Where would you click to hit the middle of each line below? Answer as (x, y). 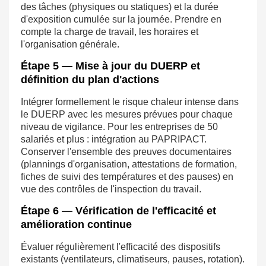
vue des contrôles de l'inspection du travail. (111, 189)
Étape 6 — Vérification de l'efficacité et (118, 211)
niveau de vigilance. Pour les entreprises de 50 (119, 127)
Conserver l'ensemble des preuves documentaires (126, 152)
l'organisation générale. (70, 45)
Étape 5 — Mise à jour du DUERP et (110, 66)
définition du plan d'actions (90, 80)
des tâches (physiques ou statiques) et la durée (120, 7)
